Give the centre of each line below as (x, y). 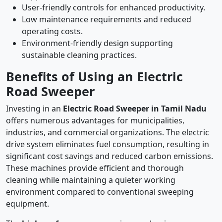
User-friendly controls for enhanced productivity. (113, 8)
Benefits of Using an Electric (94, 77)
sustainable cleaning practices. (79, 55)
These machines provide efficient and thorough (95, 168)
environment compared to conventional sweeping (100, 192)
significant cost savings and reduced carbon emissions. (110, 156)
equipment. (28, 204)
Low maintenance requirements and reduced (107, 20)
